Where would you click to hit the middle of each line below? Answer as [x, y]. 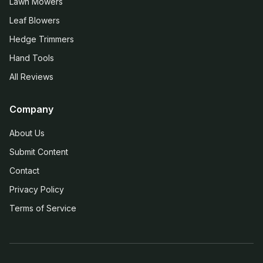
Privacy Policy [37, 189]
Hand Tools [32, 58]
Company [31, 109]
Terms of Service [43, 208]
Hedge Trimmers [42, 39]
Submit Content [39, 152]
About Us [27, 133]
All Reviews [31, 77]
